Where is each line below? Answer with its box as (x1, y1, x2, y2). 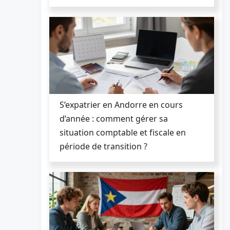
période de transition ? (60, 140, 147, 152)
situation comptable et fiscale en (60, 126, 186, 138)
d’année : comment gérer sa (60, 112, 168, 124)
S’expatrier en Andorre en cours (60, 99, 183, 110)
